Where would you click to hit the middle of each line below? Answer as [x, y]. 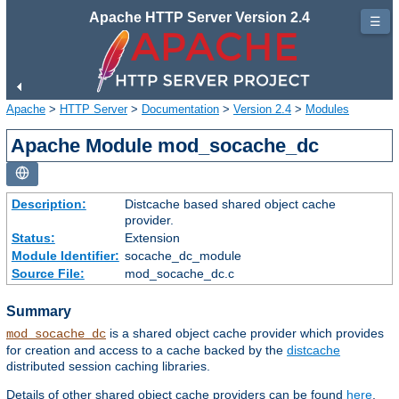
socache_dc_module [183, 255]
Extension [152, 237]
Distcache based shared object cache [230, 204]
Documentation [180, 109]
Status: [33, 237]
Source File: [48, 273]
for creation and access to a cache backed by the [147, 350]
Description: [49, 204]
